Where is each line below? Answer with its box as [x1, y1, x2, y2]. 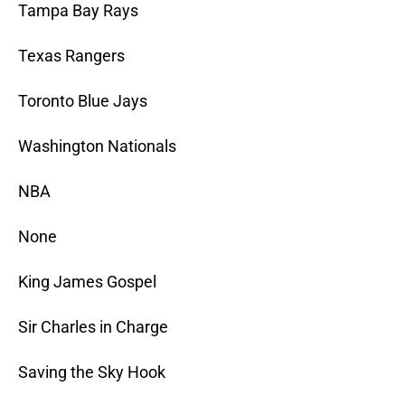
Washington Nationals [18, 137, 176, 156]
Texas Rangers [18, 46, 125, 66]
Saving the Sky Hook [18, 363, 165, 382]
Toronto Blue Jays [18, 91, 147, 111]
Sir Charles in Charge [18, 317, 168, 337]
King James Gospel [18, 272, 156, 292]
